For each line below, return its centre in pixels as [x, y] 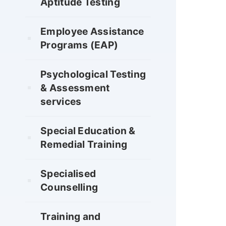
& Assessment [75, 88]
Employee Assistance [92, 31]
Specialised [68, 173]
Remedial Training [84, 144]
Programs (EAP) [79, 45]
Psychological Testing [93, 74]
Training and [71, 216]
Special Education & [88, 130]
